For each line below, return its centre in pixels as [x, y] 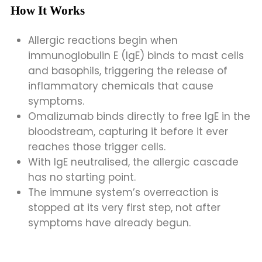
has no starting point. [82, 177]
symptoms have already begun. [109, 223]
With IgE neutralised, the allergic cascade [133, 162]
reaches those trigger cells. [97, 146]
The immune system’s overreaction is [123, 192]
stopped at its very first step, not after [124, 207]
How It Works [48, 10]
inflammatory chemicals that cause [121, 86]
